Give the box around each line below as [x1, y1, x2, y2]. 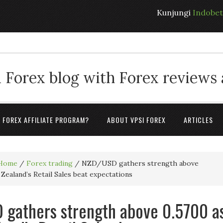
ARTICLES [184, 114, 213, 125]
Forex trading [26, 159, 73, 168]
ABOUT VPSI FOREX [107, 114, 166, 125]
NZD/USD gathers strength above [80, 159, 199, 168]
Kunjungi [157, 7, 193, 17]
